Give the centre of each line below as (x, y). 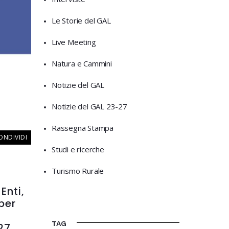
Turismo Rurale (78, 171)
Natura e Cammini (82, 63)
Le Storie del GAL (81, 20)
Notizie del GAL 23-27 (89, 106)
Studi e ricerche (78, 149)
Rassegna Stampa (83, 128)
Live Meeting (74, 42)
